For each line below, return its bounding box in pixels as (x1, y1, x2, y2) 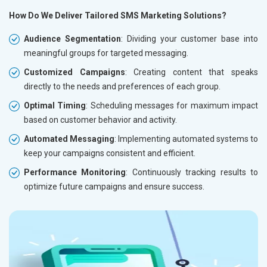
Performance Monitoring (24, 167, 126, 177)
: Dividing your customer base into (120, 33, 259, 44)
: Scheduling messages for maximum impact (86, 100, 259, 110)
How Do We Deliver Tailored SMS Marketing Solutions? (9, 10, 226, 20)
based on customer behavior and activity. (24, 114, 177, 125)
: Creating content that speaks (125, 67, 259, 77)
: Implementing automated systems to (114, 133, 258, 144)
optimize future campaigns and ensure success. (24, 181, 204, 191)
